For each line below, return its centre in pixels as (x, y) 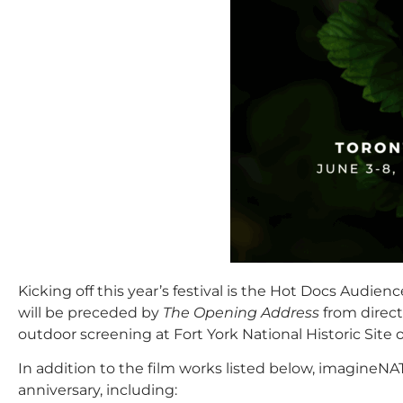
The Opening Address (241, 312)
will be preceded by (90, 312)
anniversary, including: (99, 390)
